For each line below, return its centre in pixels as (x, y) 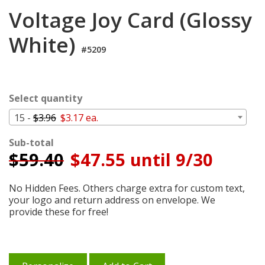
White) (45, 44)
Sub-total (31, 142)
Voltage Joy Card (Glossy (130, 20)
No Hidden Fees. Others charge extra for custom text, (127, 188)
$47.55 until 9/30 (139, 159)
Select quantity (46, 98)
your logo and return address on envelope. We (112, 200)
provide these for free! (59, 211)
